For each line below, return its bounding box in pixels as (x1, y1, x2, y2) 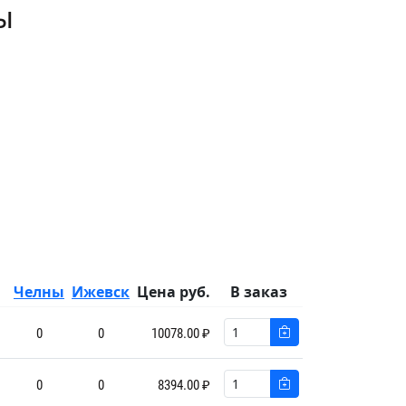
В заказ (229, 281, 287, 302)
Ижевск (72, 281, 130, 302)
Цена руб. (137, 281, 210, 302)
